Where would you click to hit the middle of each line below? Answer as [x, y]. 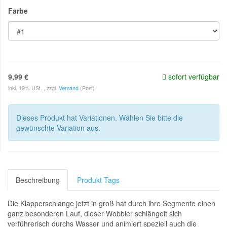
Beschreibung [38, 180]
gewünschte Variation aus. [58, 128]
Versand [69, 88]
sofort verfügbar [193, 77]
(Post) [87, 88]
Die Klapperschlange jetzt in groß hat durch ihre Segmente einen [111, 203]
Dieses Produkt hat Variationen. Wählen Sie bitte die [100, 118]
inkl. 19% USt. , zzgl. [33, 88]
